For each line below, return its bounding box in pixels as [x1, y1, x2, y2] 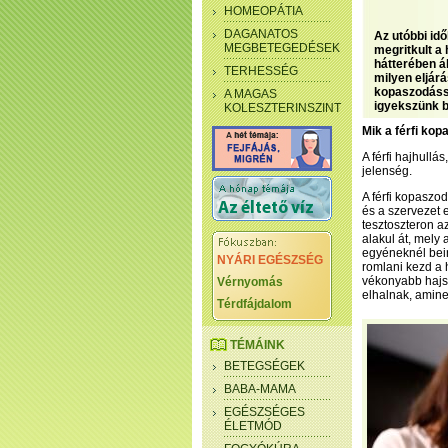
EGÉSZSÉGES [224, 405, 305, 419]
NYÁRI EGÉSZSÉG [217, 253, 323, 267]
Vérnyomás [217, 275, 283, 289]
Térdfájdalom [217, 297, 292, 311]
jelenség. [362, 164, 412, 178]
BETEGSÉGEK [224, 359, 305, 373]
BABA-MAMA [224, 382, 296, 396]
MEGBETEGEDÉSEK [224, 41, 340, 55]
